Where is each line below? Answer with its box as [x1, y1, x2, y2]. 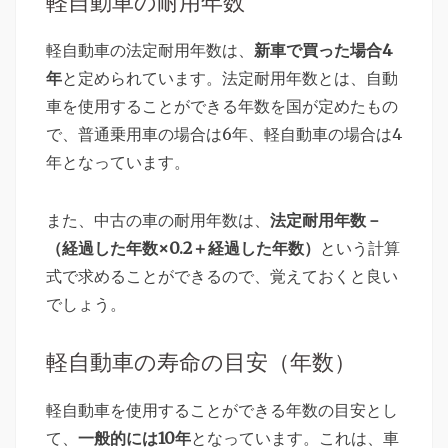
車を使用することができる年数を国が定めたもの [46, 95, 398, 116]
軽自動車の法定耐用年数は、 [46, 39, 254, 60]
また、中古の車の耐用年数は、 [46, 209, 270, 230]
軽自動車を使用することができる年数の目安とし [46, 399, 398, 420]
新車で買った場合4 [254, 39, 392, 60]
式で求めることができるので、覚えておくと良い [46, 265, 398, 286]
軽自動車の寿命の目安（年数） [46, 347, 356, 375]
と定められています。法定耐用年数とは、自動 [62, 67, 398, 88]
